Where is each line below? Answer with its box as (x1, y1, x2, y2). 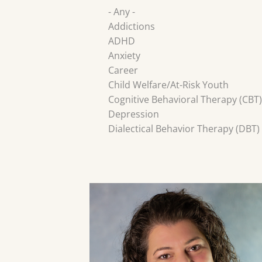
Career (108, 64, 138, 77)
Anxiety (108, 49, 140, 63)
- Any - (108, 5, 135, 19)
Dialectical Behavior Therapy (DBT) (108, 122, 260, 136)
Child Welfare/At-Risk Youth (108, 78, 229, 92)
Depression (108, 108, 159, 121)
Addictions (108, 20, 155, 33)
